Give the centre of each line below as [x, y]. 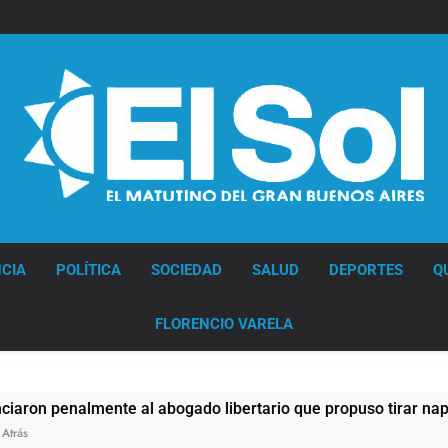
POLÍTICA [88, 269]
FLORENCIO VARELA [223, 323]
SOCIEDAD [186, 269]
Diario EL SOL [78, 228]
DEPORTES [365, 269]
